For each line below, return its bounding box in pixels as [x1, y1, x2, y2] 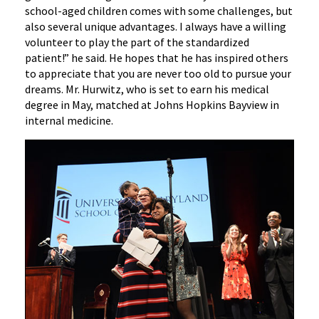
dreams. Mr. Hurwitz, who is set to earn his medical [25, 82, 269, 96]
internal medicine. [25, 113, 113, 127]
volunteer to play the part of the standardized [25, 35, 249, 49]
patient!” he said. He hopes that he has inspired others [25, 51, 288, 65]
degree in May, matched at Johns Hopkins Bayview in [25, 98, 279, 112]
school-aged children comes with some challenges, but [25, 4, 293, 18]
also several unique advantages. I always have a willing [25, 19, 286, 33]
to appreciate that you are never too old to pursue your [25, 66, 291, 80]
